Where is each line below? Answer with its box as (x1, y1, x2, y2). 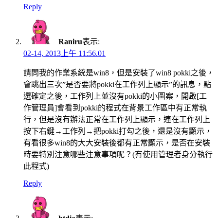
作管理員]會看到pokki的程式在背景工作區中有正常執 (23, 103, 207, 112)
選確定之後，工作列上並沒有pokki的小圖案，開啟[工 (23, 91, 207, 100)
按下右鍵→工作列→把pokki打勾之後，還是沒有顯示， (23, 127, 212, 135)
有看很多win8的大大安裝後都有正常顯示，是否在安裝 (23, 138, 210, 147)
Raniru (58, 37, 82, 46)
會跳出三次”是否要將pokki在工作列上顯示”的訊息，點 (23, 80, 211, 89)
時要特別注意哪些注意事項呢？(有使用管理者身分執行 (23, 150, 213, 159)
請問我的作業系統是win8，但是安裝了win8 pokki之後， (23, 68, 214, 77)
